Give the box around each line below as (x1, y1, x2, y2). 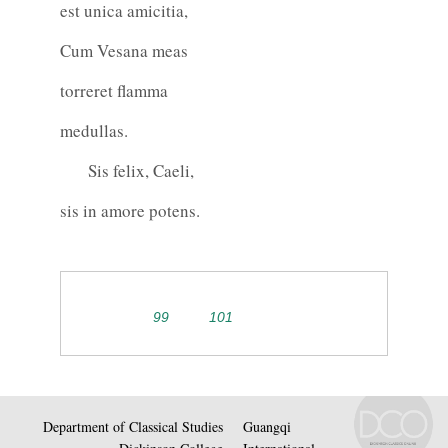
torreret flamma (60, 79, 168, 103)
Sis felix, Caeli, (60, 159, 194, 183)
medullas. (60, 119, 128, 143)
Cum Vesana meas (60, 39, 188, 63)
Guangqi (243, 416, 291, 436)
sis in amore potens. (60, 199, 200, 223)
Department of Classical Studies (43, 416, 223, 436)
